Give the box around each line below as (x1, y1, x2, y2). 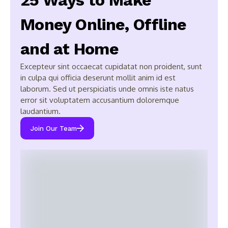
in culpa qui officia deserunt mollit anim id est (20, 73, 176, 82)
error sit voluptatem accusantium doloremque (20, 95, 179, 105)
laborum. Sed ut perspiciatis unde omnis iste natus (20, 84, 194, 94)
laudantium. (20, 106, 61, 116)
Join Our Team (31, 124, 77, 132)
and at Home (20, 39, 119, 59)
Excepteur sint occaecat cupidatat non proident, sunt (20, 62, 202, 71)
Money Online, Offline (20, 15, 187, 34)
